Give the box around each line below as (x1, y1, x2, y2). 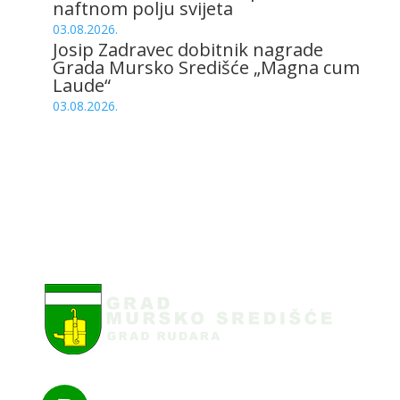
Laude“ (52, 73, 111, 97)
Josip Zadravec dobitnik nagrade (52, 37, 323, 62)
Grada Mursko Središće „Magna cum (52, 55, 360, 79)
